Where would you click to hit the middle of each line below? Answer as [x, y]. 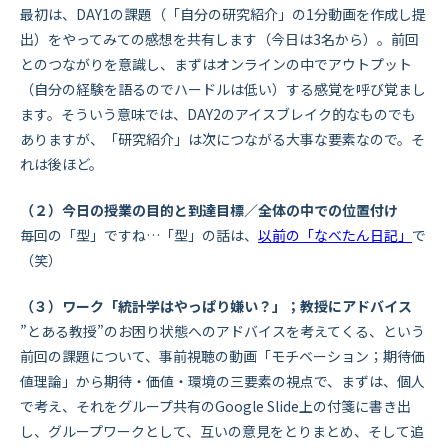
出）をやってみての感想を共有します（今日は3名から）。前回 [219, 39]
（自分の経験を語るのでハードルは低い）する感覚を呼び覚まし [223, 89]
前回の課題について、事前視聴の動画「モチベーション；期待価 [222, 356]
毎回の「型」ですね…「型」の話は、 [139, 235]
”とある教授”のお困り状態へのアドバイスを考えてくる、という [222, 331]
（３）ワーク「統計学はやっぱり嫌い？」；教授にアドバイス [216, 306]
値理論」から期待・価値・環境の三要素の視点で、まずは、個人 [222, 381]
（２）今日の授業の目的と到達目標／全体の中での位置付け [209, 210]
